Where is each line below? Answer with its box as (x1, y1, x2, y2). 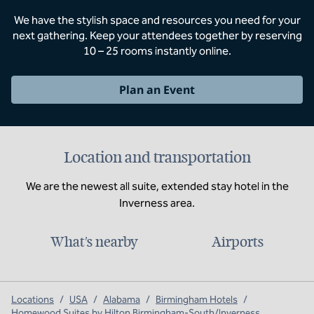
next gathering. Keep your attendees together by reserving (12, 29, 302, 42)
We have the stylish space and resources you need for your (13, 13, 301, 27)
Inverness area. (119, 196, 195, 210)
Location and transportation (63, 148, 251, 167)
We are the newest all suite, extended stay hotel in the (25, 179, 289, 193)
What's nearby (50, 233, 139, 251)
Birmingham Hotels (156, 294, 238, 306)
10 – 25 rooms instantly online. (83, 44, 231, 57)
